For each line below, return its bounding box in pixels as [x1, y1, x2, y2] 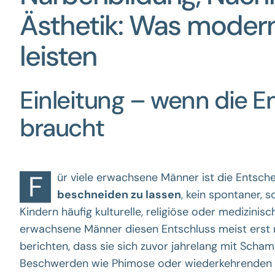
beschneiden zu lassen [57, 187, 181, 202]
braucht [20, 112, 104, 144]
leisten [20, 38, 96, 74]
